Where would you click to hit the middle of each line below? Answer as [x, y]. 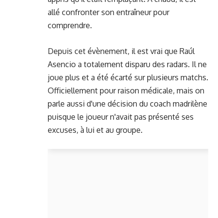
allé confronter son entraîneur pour [109, 12]
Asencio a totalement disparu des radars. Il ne [127, 64]
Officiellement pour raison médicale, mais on [126, 90]
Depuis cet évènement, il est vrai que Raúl [121, 51]
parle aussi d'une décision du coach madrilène [127, 103]
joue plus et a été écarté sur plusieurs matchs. [128, 77]
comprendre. [70, 25]
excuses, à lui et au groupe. [95, 130]
